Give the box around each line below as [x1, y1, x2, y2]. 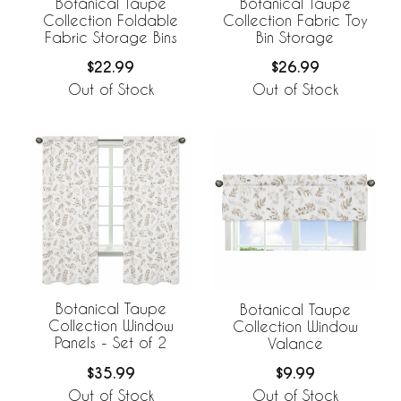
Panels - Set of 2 [55, 334, 166, 352]
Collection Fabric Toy [222, 11, 368, 29]
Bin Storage [256, 28, 334, 46]
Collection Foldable [43, 11, 178, 29]
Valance [267, 334, 323, 352]
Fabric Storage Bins [44, 28, 177, 46]
